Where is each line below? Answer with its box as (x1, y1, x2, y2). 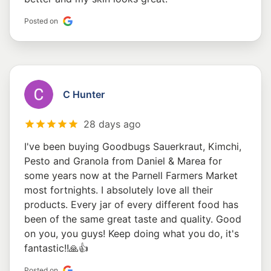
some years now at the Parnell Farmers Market (24, 169, 238, 182)
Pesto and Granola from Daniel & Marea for (24, 155, 222, 168)
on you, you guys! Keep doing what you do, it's (24, 227, 239, 240)
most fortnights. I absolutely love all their (24, 184, 213, 197)
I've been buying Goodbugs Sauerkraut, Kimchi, (24, 140, 241, 153)
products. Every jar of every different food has (24, 198, 238, 211)
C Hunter (63, 88, 105, 101)
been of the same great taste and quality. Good (24, 213, 241, 226)
